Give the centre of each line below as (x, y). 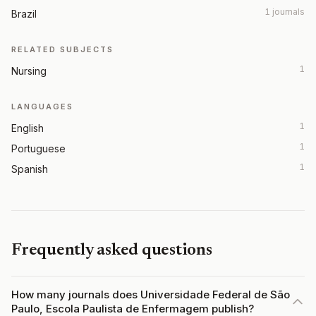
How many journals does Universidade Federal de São (151, 294)
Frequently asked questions (112, 250)
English (28, 128)
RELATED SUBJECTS (62, 49)
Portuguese (38, 148)
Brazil (24, 14)
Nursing (29, 71)
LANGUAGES (42, 107)
